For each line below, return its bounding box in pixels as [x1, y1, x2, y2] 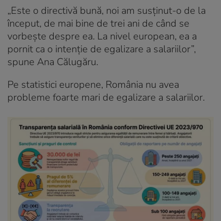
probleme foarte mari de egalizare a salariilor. [7, 90, 205, 104]
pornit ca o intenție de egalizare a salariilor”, [7, 42, 196, 56]
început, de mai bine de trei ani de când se [7, 16, 189, 30]
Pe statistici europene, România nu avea [7, 77, 179, 91]
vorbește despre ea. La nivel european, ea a [7, 29, 197, 43]
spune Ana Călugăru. [7, 55, 98, 69]
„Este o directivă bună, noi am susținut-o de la [7, 3, 206, 17]
